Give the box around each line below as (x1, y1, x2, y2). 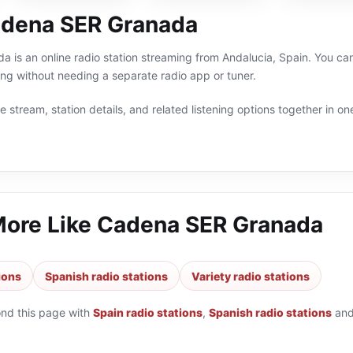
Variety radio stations (191, 269, 310, 283)
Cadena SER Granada (97, 211, 323, 238)
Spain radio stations (93, 306, 203, 319)
